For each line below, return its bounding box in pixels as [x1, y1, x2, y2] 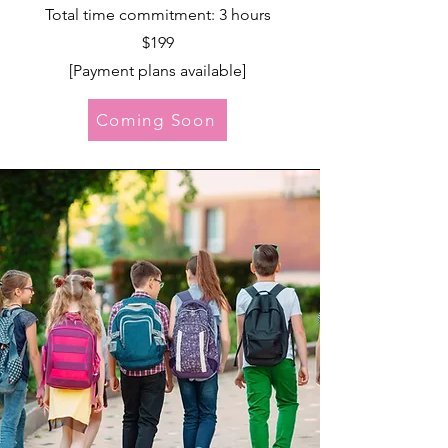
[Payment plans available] [69, 61, 246, 80]
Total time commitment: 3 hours [44, 5, 271, 24]
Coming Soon [95, 110, 216, 130]
